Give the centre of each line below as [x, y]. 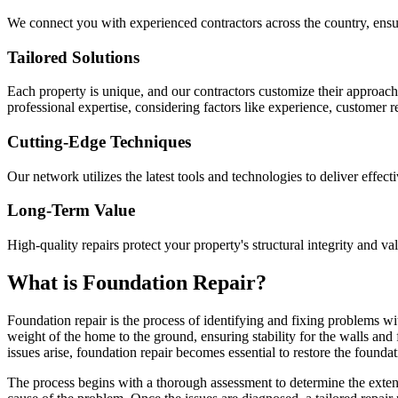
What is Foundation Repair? [137, 283]
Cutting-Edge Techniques [99, 142]
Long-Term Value [71, 211]
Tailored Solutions [73, 57]
